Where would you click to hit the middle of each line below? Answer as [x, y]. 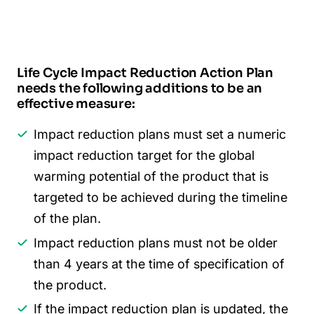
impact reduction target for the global [144, 156]
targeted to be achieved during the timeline [161, 198]
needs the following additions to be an [140, 89]
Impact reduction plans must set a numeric [160, 135]
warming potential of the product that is [151, 177]
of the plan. [67, 219]
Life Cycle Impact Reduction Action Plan [145, 73]
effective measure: [76, 104]
